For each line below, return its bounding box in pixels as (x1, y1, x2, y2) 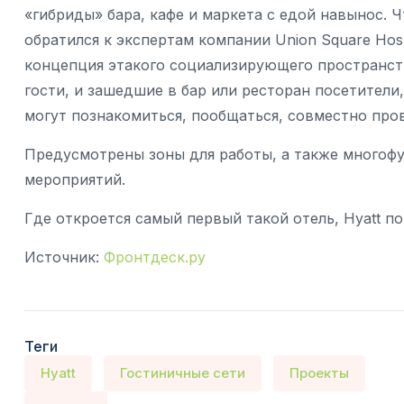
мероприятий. (24, 170, 125, 189)
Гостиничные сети (119, 364, 245, 382)
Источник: (24, 248, 99, 267)
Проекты (289, 364, 349, 382)
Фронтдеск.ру (104, 248, 206, 267)
